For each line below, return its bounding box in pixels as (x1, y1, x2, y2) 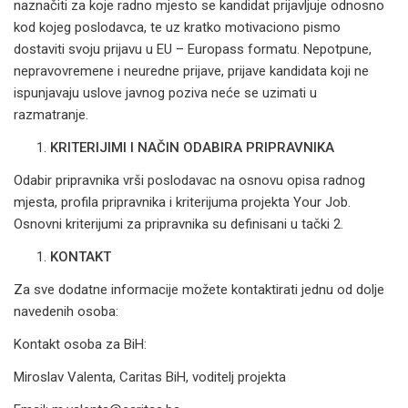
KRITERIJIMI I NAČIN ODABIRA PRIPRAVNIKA (50, 139, 334, 156)
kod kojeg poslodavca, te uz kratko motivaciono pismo (14, 19, 341, 36)
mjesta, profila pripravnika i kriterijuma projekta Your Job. (14, 194, 351, 210)
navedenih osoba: (14, 303, 118, 320)
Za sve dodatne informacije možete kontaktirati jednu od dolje (14, 281, 384, 298)
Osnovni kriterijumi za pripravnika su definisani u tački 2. (14, 216, 343, 232)
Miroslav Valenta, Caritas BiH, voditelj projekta (14, 369, 286, 385)
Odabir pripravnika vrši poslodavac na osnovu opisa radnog (14, 172, 365, 189)
